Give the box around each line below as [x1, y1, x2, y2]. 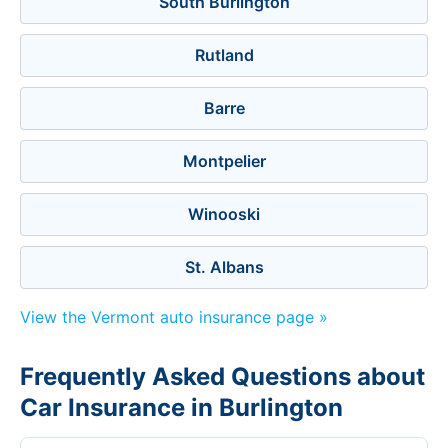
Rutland [194, 45, 254, 65]
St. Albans [184, 257, 264, 277]
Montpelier [182, 151, 266, 171]
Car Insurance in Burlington [20, 393, 343, 422]
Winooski [188, 204, 260, 224]
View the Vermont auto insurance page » [20, 307, 328, 327]
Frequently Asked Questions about [20, 362, 425, 391]
